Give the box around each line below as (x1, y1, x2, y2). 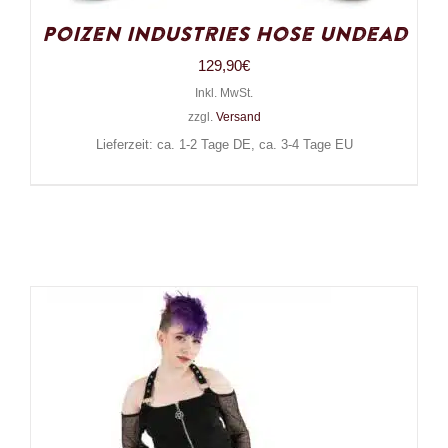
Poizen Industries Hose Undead (41, 20, 407, 49)
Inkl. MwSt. (195, 85, 253, 100)
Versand (215, 109, 261, 124)
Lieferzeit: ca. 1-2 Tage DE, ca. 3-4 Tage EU (95, 137, 353, 152)
